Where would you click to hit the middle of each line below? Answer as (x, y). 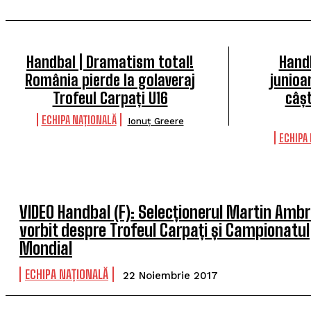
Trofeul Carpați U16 (110, 98)
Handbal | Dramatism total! (110, 62)
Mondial (46, 248)
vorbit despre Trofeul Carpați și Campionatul (165, 230)
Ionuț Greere (155, 121)
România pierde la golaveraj (110, 80)
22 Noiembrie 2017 (170, 276)
